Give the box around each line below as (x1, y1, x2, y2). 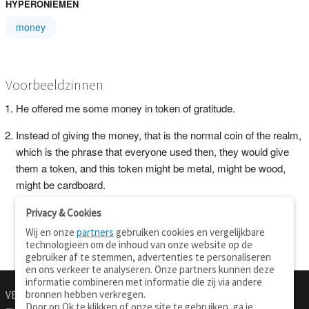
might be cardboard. (15, 177, 106, 192)
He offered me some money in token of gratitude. (15, 100, 235, 115)
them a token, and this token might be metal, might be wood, (15, 160, 286, 175)
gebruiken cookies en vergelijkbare (114, 226, 266, 239)
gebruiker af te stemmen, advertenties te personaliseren (26, 250, 272, 263)
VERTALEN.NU (5, 288, 68, 301)
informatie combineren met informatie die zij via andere (26, 275, 263, 288)
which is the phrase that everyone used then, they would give (15, 143, 289, 159)
